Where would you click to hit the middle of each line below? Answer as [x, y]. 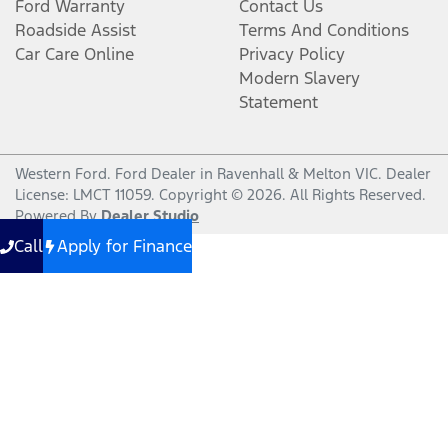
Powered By [58, 215]
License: [44, 194]
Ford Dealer [155, 173]
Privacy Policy [292, 53]
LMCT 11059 [112, 194]
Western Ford [61, 173]
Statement [278, 101]
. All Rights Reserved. [354, 194]
